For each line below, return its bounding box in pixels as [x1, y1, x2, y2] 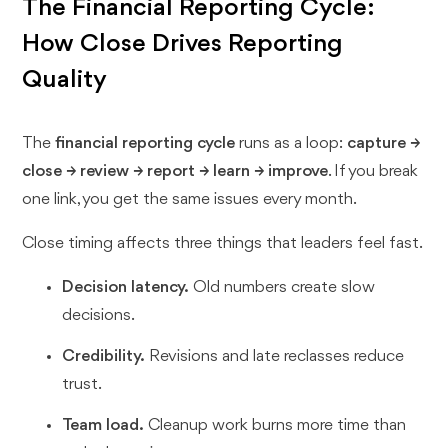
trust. [62, 376, 103, 394]
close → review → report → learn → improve [22, 163, 329, 181]
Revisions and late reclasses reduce [145, 348, 405, 366]
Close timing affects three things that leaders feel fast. [22, 235, 424, 253]
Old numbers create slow [189, 279, 376, 297]
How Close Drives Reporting [22, 31, 344, 58]
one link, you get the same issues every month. [22, 191, 358, 209]
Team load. [62, 417, 145, 435]
